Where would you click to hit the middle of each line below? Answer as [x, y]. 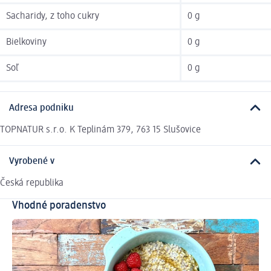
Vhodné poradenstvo [59, 206]
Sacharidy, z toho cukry [53, 17]
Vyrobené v [32, 162]
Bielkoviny [26, 43]
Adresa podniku [41, 108]
